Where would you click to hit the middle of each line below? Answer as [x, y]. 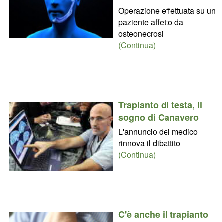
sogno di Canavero [158, 117]
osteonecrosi [141, 33]
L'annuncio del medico [158, 131]
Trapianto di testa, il [160, 104]
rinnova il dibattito [149, 143]
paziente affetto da [151, 22]
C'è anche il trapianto [163, 214]
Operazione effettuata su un [167, 10]
